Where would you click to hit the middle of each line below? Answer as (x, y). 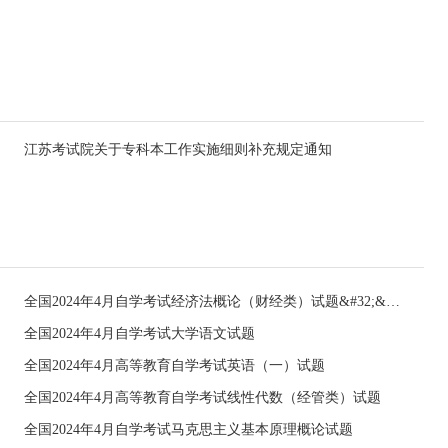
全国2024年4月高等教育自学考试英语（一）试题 (174, 365)
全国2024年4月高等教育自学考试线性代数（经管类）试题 (202, 397)
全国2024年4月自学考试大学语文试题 (139, 333)
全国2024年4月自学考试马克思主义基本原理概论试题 (188, 429)
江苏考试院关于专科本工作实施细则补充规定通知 (178, 149)
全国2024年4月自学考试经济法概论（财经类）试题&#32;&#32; (393, 301)
